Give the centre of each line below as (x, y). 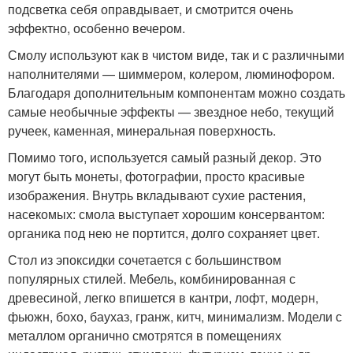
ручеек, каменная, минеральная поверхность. (142, 131)
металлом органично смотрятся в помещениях (145, 336)
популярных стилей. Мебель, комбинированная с (152, 279)
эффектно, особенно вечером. (97, 28)
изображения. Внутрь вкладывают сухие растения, (157, 195)
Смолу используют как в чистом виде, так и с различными (176, 55)
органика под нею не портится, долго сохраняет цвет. (164, 233)
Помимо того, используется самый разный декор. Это (165, 158)
